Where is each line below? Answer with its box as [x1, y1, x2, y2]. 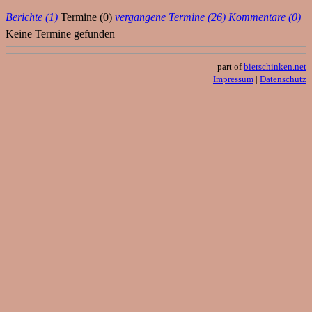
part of [217, 61, 244, 72]
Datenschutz [260, 73, 306, 84]
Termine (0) [61, 10, 112, 23]
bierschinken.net [244, 61, 306, 72]
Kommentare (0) [228, 10, 301, 23]
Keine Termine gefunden [6, 27, 115, 40]
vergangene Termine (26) [115, 10, 226, 23]
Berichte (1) [6, 10, 58, 23]
